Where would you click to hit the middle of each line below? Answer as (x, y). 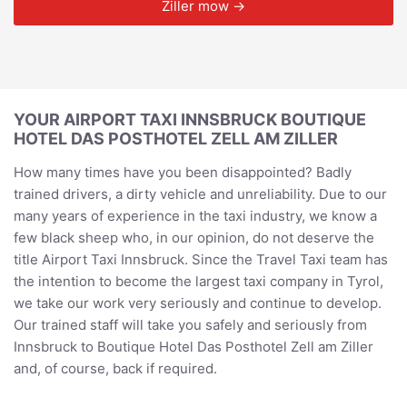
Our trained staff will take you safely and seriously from (190, 324)
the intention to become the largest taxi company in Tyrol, (199, 281)
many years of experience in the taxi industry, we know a (195, 215)
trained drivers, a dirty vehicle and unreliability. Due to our (200, 194)
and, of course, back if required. (115, 368)
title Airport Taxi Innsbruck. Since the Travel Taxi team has (201, 259)
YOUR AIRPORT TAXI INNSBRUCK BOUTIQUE (190, 119)
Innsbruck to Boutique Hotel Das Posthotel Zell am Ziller (194, 346)
